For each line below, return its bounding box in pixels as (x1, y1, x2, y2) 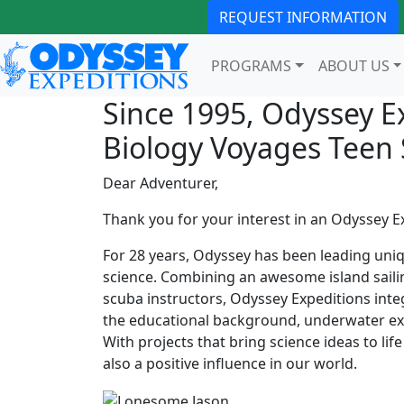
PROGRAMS (211, 55, 291, 76)
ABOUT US (317, 55, 390, 76)
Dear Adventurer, (103, 173, 218, 194)
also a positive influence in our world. (103, 353, 357, 374)
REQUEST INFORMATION (219, 7, 387, 27)
